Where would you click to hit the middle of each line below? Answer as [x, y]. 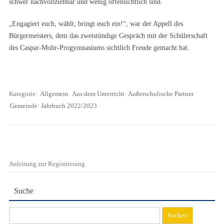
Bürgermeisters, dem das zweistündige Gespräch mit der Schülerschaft [108, 36]
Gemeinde [24, 106]
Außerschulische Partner [161, 94]
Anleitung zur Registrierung [47, 164]
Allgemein [54, 94]
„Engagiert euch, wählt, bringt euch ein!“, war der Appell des [96, 24]
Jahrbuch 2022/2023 [69, 106]
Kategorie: [24, 94]
